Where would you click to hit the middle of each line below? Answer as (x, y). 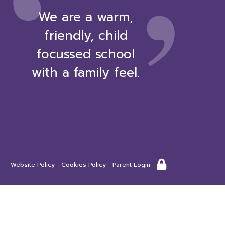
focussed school (86, 54)
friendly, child (86, 36)
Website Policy (33, 165)
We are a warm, (86, 17)
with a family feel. (86, 73)
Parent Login (131, 165)
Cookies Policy (84, 165)
